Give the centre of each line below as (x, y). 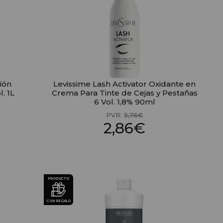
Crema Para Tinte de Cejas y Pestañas (124, 93)
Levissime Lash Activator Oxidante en (125, 84)
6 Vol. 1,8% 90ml (124, 102)
